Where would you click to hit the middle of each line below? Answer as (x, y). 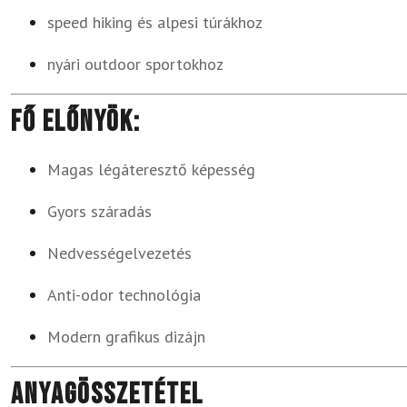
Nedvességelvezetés (119, 253)
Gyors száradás (99, 211)
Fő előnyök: (76, 122)
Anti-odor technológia (124, 295)
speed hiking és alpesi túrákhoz (155, 22)
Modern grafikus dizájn (126, 337)
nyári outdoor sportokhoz (135, 64)
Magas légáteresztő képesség (151, 169)
